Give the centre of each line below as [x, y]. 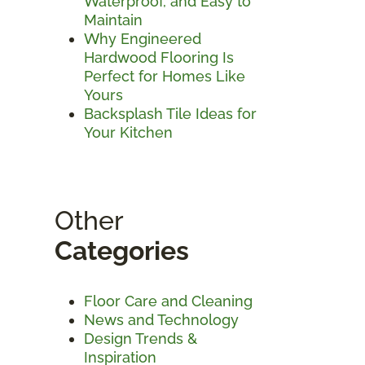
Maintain [113, 20]
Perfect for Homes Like [165, 76]
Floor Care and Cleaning [168, 301]
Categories [122, 250]
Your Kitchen [128, 132]
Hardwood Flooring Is [159, 57]
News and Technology [161, 319]
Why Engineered [143, 38]
